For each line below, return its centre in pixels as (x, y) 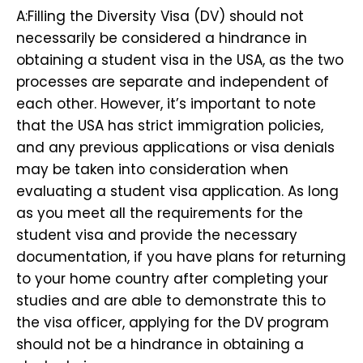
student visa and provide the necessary (157, 235)
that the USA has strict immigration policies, (170, 125)
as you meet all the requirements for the (160, 213)
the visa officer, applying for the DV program (173, 322)
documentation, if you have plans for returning (181, 256)
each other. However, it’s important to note (166, 103)
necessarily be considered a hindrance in (162, 38)
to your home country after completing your (172, 278)
